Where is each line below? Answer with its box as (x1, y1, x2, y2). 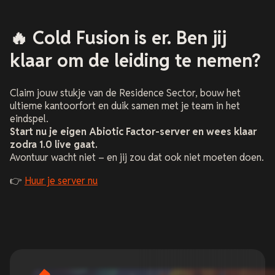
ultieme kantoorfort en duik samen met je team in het (10, 99, 240, 113)
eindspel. (10, 112, 48, 126)
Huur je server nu (25, 174, 98, 188)
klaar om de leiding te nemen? (10, 48, 260, 72)
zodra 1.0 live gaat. (10, 138, 98, 152)
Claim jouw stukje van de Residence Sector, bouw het (10, 87, 241, 100)
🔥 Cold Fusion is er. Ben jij (10, 26, 227, 49)
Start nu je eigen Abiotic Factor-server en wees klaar (10, 125, 257, 139)
